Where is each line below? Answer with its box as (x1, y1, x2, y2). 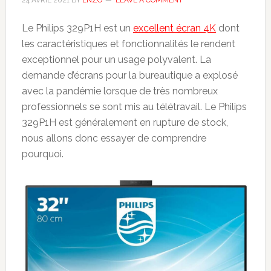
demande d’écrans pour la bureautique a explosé (21, 70, 238, 81)
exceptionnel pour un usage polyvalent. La (21, 54, 211, 65)
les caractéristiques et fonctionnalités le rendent (21, 38, 235, 50)
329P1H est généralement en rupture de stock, (21, 117, 228, 128)
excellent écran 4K (132, 22, 216, 34)
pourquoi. (21, 148, 64, 160)
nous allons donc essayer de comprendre (21, 132, 206, 144)
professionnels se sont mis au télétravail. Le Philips (21, 101, 247, 113)
